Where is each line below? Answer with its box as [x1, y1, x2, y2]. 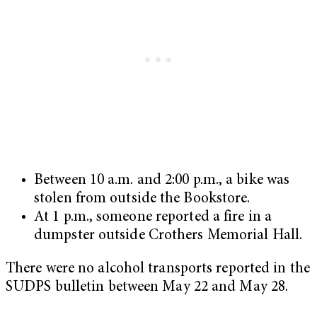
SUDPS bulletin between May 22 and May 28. [6, 280, 289, 296]
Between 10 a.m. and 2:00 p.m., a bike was [34, 173, 290, 189]
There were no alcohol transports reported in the [6, 262, 310, 277]
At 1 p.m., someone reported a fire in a [34, 210, 272, 226]
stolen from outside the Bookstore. [34, 192, 250, 207]
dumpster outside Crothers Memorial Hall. [34, 229, 303, 244]
